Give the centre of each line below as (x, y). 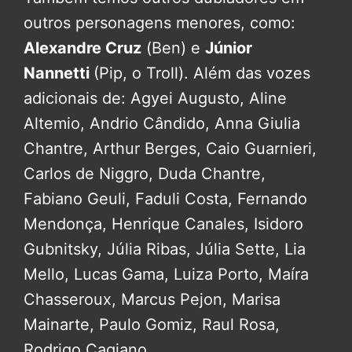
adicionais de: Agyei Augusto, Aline (155, 98)
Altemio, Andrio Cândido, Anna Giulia (162, 123)
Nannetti (59, 73)
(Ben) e (173, 48)
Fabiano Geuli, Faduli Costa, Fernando (165, 199)
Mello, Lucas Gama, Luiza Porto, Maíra (166, 274)
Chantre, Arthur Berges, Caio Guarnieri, (170, 148)
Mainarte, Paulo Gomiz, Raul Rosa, (152, 324)
